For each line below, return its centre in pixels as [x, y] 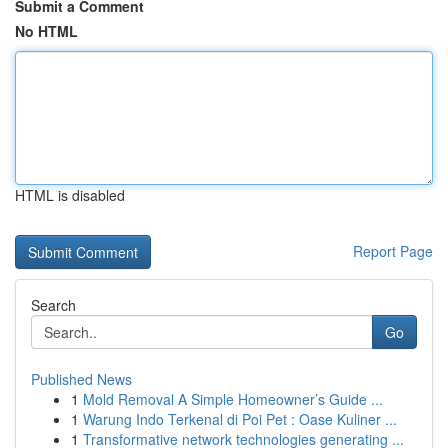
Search [53, 305]
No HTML [46, 31]
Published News [81, 379]
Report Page [393, 251]
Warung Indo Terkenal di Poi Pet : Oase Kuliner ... [240, 419]
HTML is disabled [70, 195]
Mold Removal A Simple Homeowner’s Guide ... [233, 399]
